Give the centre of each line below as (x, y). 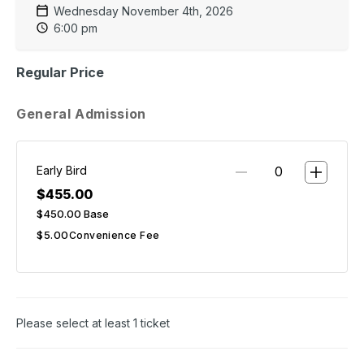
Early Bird (62, 170)
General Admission (81, 113)
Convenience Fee (114, 235)
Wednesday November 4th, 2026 (143, 11)
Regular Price (60, 72)
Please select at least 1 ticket (93, 323)
